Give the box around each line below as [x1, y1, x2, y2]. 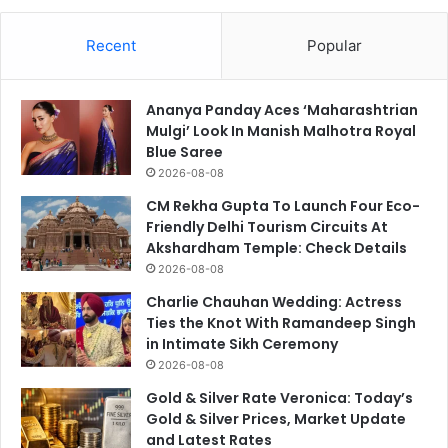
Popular [307, 36, 362, 56]
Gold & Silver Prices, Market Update [146, 409, 406, 430]
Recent [86, 36, 136, 56]
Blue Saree [146, 142, 223, 163]
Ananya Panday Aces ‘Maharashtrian [146, 100, 418, 121]
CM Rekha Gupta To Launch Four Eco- [146, 196, 420, 217]
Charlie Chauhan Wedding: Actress [146, 292, 402, 313]
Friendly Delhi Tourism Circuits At [146, 217, 388, 238]
